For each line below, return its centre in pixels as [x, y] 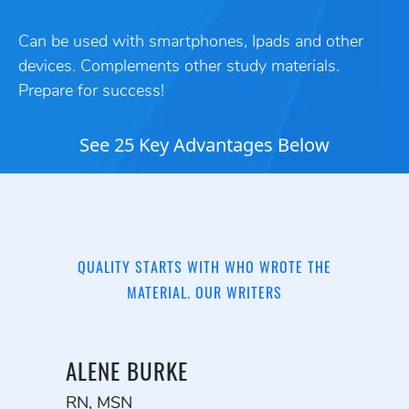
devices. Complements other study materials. [179, 67]
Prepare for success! [91, 91]
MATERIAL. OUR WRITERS [204, 293]
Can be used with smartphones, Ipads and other [191, 42]
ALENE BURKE [127, 371]
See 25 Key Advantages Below [204, 145]
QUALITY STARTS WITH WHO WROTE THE [204, 267]
